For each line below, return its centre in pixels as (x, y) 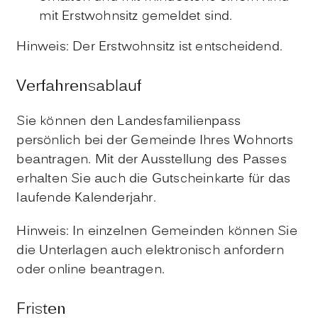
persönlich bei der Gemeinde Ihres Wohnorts (155, 141)
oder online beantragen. (91, 270)
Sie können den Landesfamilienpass (128, 121)
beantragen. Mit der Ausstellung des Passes (152, 160)
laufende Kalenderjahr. (86, 198)
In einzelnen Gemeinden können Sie (183, 231)
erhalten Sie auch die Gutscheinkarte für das (154, 179)
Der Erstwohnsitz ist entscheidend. (176, 48)
